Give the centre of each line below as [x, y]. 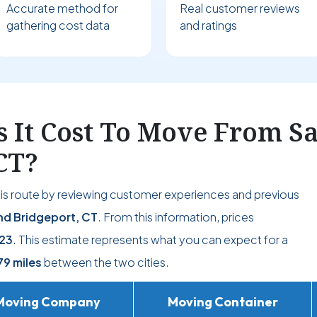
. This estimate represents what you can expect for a [150, 240]
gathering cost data [58, 25]
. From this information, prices [176, 217]
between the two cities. [105, 263]
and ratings [208, 25]
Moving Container [223, 302]
